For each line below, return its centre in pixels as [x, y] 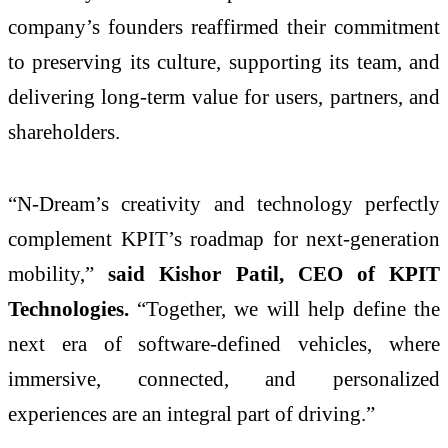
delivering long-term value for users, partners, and [224, 97]
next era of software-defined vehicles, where [224, 344]
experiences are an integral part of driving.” [191, 414]
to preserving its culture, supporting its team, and [224, 62]
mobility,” [58, 274]
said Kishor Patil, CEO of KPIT [274, 274]
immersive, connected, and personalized [224, 379]
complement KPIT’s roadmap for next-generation [224, 239]
